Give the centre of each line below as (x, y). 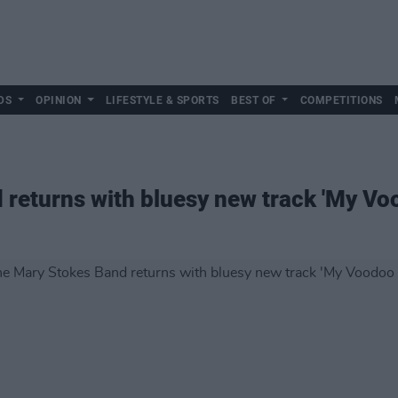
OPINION (59, 100)
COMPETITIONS (341, 100)
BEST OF (254, 100)
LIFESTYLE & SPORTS (162, 100)
